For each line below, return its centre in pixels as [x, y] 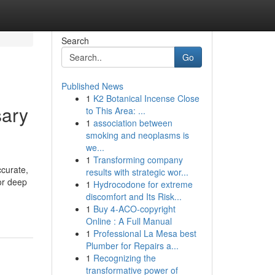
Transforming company [138, 160]
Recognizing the [124, 258]
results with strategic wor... [137, 172]
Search [75, 41]
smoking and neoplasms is [137, 135]
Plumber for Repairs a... [132, 246]
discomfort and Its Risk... [134, 196]
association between [133, 123]
